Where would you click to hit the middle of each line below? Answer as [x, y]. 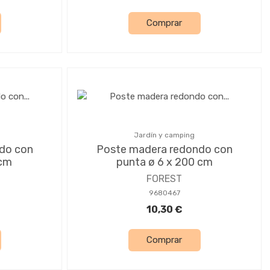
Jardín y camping [164, 135]
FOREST [164, 178]
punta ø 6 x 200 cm [164, 162]
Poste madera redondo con [164, 149]
